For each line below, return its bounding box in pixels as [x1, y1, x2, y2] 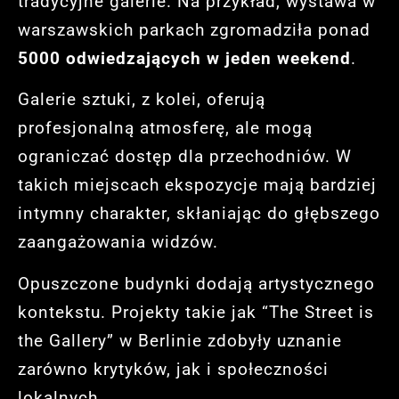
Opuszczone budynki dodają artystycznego [18, 273, 375, 294]
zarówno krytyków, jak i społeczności [18, 358, 329, 379]
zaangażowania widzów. [18, 232, 218, 253]
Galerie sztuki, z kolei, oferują [18, 89, 265, 110]
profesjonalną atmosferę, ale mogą [18, 118, 313, 139]
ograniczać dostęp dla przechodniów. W [18, 146, 352, 167]
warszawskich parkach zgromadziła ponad [18, 19, 370, 40]
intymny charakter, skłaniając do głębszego [18, 203, 380, 224]
